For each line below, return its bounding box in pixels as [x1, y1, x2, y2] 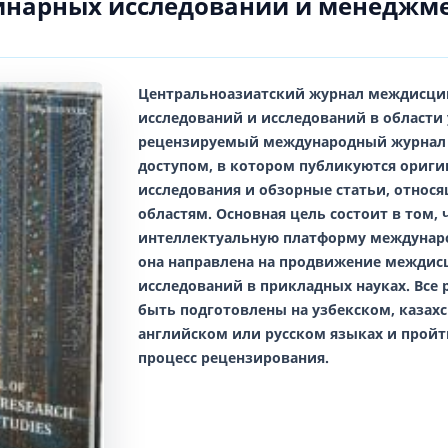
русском [265, 323, 326, 343]
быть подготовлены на [138, 299, 312, 319]
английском [138, 323, 228, 343]
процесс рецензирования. [138, 347, 329, 367]
